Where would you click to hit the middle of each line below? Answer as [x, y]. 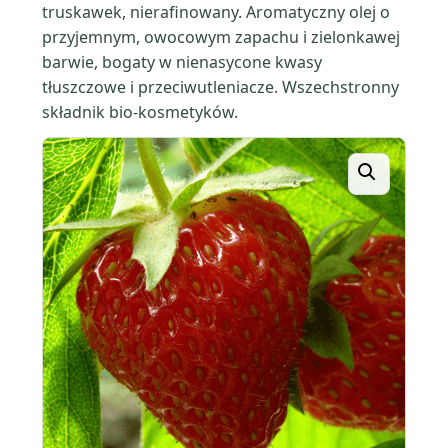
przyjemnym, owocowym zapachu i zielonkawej [221, 37]
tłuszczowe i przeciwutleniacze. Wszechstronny [220, 87]
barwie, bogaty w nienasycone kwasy [182, 62]
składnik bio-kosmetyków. [140, 112]
